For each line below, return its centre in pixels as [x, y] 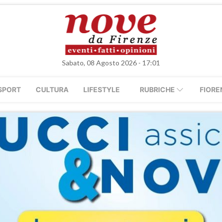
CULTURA [52, 89]
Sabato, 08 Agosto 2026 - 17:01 [111, 63]
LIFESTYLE [102, 89]
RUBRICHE [157, 89]
